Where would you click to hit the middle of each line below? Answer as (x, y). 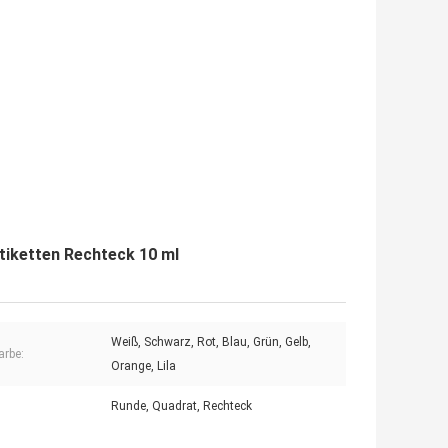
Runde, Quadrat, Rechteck (181, 406)
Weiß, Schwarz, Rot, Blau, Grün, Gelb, (211, 342)
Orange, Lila (143, 366)
